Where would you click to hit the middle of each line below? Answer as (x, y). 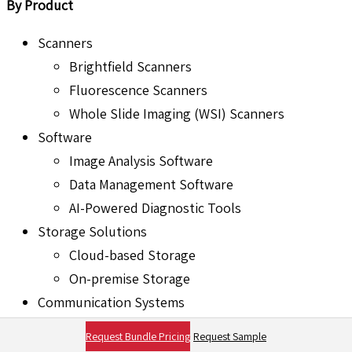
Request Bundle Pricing (138, 336)
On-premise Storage (130, 279)
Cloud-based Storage (132, 255)
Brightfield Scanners (130, 67)
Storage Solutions (92, 232)
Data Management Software (151, 185)
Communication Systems (111, 302)
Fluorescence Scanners (138, 90)
